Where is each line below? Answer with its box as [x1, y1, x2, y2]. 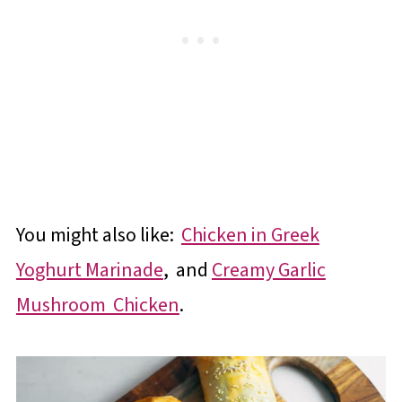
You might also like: [15, 221, 181, 249]
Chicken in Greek [180, 221, 319, 249]
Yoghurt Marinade [15, 256, 163, 284]
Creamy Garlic [211, 256, 326, 284]
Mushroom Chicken [15, 291, 179, 319]
